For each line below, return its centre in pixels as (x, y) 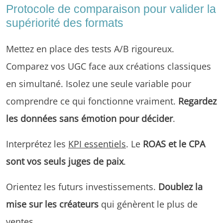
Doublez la (180, 186)
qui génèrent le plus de (148, 204)
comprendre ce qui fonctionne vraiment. (92, 101)
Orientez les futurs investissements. (82, 186)
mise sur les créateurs (52, 204)
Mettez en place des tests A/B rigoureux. (90, 48)
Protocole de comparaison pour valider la (111, 9)
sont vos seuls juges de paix (65, 161)
